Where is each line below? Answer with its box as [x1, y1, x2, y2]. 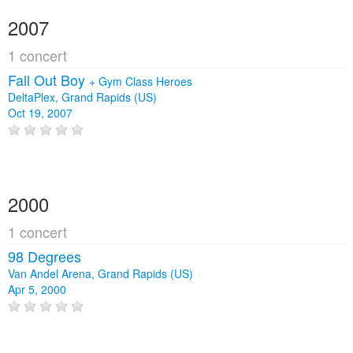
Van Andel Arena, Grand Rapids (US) [8, 266, 193, 282]
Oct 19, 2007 [8, 104, 72, 121]
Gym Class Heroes [98, 72, 192, 89]
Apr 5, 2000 [8, 281, 66, 298]
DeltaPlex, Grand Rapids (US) [8, 88, 157, 105]
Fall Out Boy [8, 69, 89, 90]
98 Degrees [8, 246, 81, 267]
